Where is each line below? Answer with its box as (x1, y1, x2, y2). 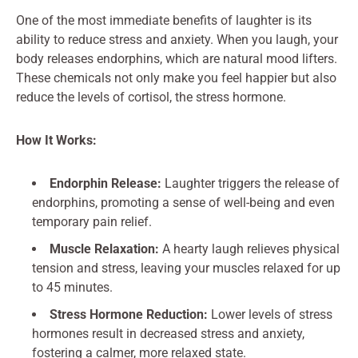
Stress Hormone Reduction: (50, 307, 208, 322)
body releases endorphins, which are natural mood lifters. (16, 51, 337, 66)
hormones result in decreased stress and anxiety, (32, 326, 304, 341)
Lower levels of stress (208, 307, 332, 322)
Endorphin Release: (50, 176, 161, 191)
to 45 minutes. (32, 280, 113, 295)
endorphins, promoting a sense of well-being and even (32, 195, 335, 210)
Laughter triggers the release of (161, 176, 340, 191)
